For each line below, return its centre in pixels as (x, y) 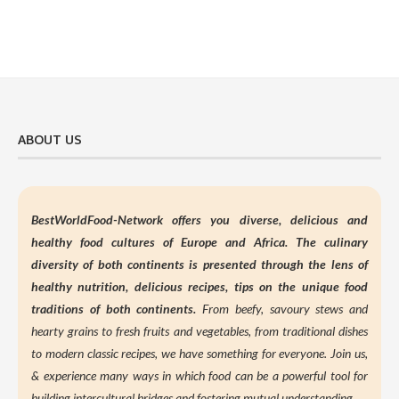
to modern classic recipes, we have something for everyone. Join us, (199, 353)
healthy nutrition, (83, 286)
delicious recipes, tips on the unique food (251, 286)
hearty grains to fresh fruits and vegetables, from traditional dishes (199, 330)
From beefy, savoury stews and (285, 308)
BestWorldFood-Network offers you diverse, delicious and (199, 219)
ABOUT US (50, 139)
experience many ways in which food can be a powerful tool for (205, 375)
